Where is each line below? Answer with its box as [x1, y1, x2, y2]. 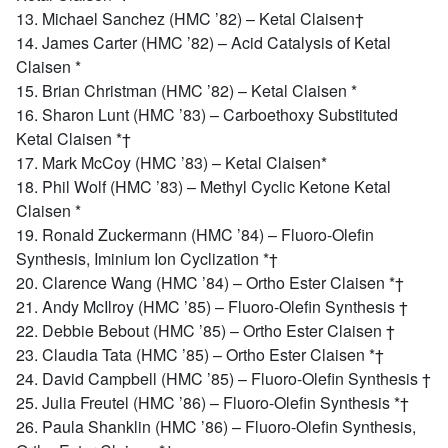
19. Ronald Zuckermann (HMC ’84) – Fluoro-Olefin [16, 223, 374, 246]
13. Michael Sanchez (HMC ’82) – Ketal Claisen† [16, 7, 364, 30]
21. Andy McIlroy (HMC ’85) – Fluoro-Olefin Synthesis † [16, 295, 408, 318]
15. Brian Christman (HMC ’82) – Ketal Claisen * [16, 79, 357, 102]
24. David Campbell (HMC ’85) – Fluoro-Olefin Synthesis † [16, 367, 431, 390]
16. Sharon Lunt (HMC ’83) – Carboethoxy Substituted [16, 103, 398, 126]
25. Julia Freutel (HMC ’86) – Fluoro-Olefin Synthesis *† [16, 391, 409, 414]
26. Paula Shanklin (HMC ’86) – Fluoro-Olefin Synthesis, [16, 415, 416, 438]
